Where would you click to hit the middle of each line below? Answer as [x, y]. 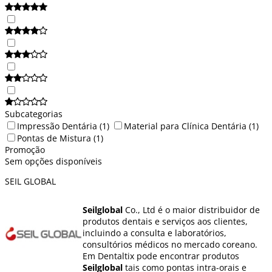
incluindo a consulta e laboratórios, [155, 233]
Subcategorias [34, 114]
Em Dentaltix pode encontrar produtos [161, 256]
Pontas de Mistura [54, 138]
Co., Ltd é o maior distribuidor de [191, 209]
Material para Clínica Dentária [185, 126]
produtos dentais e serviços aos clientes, [165, 221]
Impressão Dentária [57, 126]
